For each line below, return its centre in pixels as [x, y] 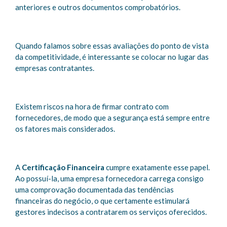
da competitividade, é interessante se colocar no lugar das [112, 57]
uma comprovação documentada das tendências [94, 190]
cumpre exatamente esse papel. [157, 167]
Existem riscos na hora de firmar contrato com [92, 106]
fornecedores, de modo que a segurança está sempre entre [112, 118]
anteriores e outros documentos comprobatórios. [98, 7]
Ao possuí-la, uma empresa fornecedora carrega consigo [109, 178]
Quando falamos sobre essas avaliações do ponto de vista [112, 46]
